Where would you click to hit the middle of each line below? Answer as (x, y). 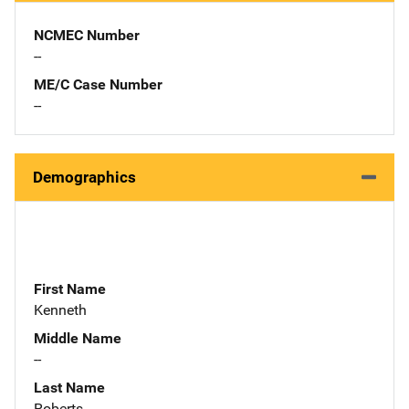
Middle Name (78, 338)
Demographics (84, 177)
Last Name (69, 387)
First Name (70, 288)
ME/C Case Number (98, 84)
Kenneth (60, 309)
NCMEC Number (87, 35)
